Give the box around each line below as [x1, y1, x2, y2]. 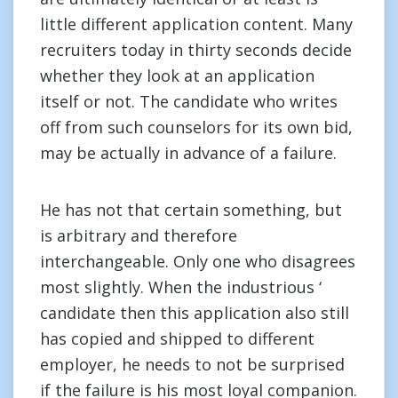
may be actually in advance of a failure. [40, 142, 337, 163]
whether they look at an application [40, 65, 314, 86]
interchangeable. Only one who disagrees [40, 251, 355, 272]
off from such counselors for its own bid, [40, 116, 353, 138]
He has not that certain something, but [40, 199, 342, 220]
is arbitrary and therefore [40, 225, 237, 246]
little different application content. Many [40, 13, 353, 35]
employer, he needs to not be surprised [40, 354, 345, 375]
